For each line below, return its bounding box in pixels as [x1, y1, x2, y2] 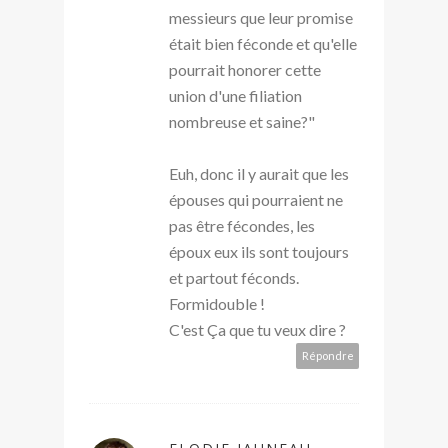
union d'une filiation [169, 85, 302, 105]
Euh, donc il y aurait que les [169, 163, 349, 183]
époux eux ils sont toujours [169, 241, 349, 261]
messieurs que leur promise [169, 7, 353, 27]
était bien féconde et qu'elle [169, 33, 357, 53]
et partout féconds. [169, 267, 299, 287]
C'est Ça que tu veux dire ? [169, 319, 346, 339]
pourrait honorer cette [169, 59, 321, 79]
